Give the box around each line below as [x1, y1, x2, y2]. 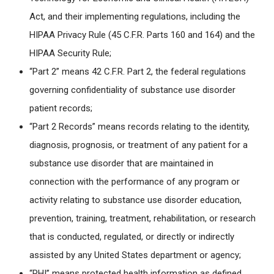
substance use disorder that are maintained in [29, 158, 213, 169]
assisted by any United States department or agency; [29, 250, 241, 261]
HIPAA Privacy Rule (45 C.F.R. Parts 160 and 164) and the [29, 29, 255, 41]
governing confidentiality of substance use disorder [29, 84, 235, 96]
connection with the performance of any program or [29, 176, 240, 188]
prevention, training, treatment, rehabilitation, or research [29, 213, 256, 224]
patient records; [29, 103, 92, 114]
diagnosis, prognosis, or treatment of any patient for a [29, 139, 248, 151]
